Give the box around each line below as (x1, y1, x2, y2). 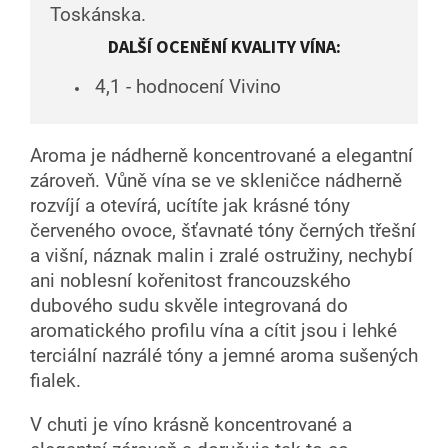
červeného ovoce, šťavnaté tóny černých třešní (30, 219, 416, 242)
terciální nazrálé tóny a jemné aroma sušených (30, 344, 418, 367)
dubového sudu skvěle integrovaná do (30, 294, 348, 317)
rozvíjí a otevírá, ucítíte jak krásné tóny (30, 194, 350, 217)
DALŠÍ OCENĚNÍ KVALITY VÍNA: (107, 34, 341, 60)
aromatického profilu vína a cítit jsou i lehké (30, 319, 397, 342)
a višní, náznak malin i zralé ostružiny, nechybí (30, 244, 413, 267)
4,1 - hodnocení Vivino (90, 75, 281, 98)
